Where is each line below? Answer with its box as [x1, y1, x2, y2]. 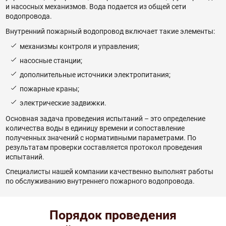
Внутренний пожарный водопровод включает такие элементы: [5, 27, 215, 35]
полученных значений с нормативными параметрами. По [5, 133, 196, 142]
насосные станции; [19, 56, 82, 65]
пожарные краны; [19, 85, 79, 93]
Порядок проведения [49, 208, 177, 223]
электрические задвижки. [19, 99, 106, 107]
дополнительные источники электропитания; [19, 71, 171, 79]
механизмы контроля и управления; [19, 42, 139, 51]
